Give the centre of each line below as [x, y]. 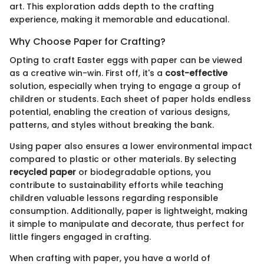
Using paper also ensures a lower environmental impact [131, 146]
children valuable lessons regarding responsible [114, 198]
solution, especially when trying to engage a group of [125, 86]
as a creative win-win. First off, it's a [87, 73]
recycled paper [43, 172]
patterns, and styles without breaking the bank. [112, 125]
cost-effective [196, 73]
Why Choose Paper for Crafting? [88, 42]
